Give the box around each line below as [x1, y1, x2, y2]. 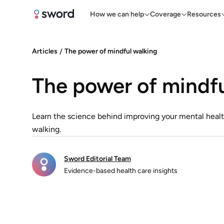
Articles [32, 47, 58, 55]
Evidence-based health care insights [64, 166, 178, 175]
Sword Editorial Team [64, 154, 131, 163]
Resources [187, 9, 221, 18]
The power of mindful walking [64, 47, 157, 55]
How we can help [90, 9, 144, 18]
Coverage [150, 9, 181, 18]
